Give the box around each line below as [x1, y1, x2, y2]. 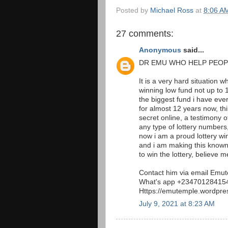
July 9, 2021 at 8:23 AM [139, 199, 215, 208]
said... [181, 46, 204, 54]
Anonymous [139, 46, 181, 54]
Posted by [116, 6, 150, 14]
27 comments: [116, 28, 174, 39]
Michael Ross [150, 6, 193, 14]
